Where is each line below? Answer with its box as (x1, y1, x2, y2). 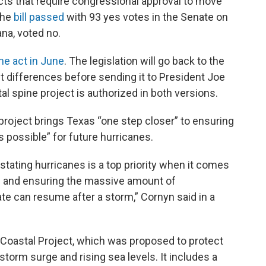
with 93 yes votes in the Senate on (64, 11, 228, 24)
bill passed (14, 11, 64, 24)
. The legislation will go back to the (64, 55, 224, 68)
